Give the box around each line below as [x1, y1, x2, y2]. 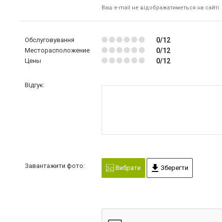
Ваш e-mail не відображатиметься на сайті [101, 4, 219, 11]
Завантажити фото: [25, 162, 85, 169]
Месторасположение [25, 46, 90, 54]
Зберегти [159, 164, 188, 171]
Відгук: [25, 81, 45, 89]
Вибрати [113, 164, 141, 171]
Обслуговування [25, 36, 74, 44]
